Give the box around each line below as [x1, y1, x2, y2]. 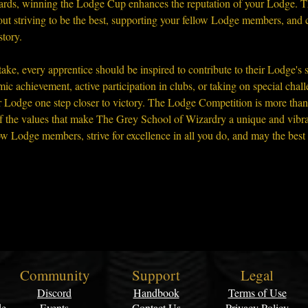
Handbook [133, 285, 179, 300]
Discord [37, 285, 71, 300]
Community [19, 265, 90, 285]
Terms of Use [228, 285, 287, 300]
